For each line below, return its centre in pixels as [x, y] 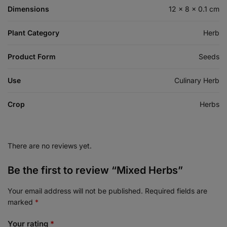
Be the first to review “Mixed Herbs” [95, 171]
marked [21, 202]
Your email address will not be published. [75, 191]
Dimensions [28, 9]
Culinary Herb [197, 81]
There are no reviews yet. [50, 146]
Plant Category [33, 33]
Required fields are [176, 191]
